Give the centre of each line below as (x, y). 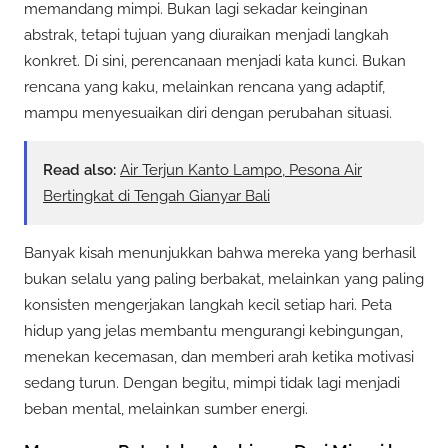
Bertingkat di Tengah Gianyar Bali (156, 195)
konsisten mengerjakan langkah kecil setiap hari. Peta (208, 304)
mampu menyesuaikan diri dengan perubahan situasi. (208, 112)
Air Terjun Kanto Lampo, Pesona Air (241, 169)
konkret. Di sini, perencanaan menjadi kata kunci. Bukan (215, 60)
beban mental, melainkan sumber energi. (166, 408)
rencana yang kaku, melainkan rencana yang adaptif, (204, 86)
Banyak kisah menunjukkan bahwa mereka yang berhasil (220, 252)
